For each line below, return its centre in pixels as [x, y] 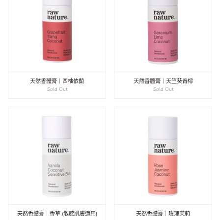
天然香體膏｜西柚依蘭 [57, 81]
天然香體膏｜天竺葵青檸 [163, 81]
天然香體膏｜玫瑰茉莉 [163, 214]
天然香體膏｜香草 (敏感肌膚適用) [57, 214]
